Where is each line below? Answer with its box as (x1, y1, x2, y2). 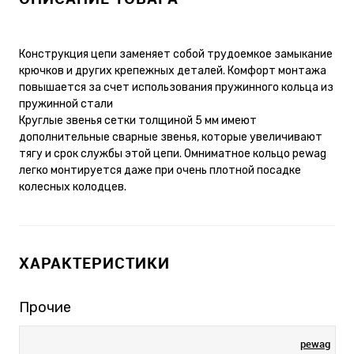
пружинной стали (19, 96, 113, 111)
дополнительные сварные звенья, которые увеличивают (19, 130, 322, 144)
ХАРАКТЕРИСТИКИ (19, 251, 170, 273)
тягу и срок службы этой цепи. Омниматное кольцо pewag (19, 146, 326, 160)
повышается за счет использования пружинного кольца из (19, 80, 333, 94)
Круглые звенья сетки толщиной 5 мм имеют (19, 113, 257, 127)
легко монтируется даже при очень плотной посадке (19, 163, 301, 177)
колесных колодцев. (19, 179, 126, 194)
